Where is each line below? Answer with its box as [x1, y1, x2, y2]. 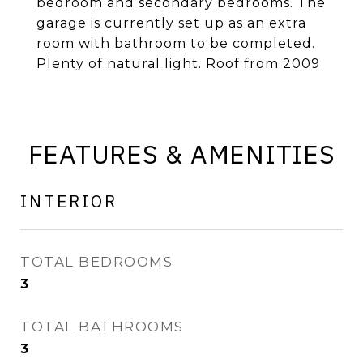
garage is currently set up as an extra [36, 15, 306, 31]
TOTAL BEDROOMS [20, 254, 173, 270]
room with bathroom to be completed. [36, 36, 315, 51]
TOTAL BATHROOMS [20, 318, 184, 335]
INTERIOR [20, 190, 117, 212]
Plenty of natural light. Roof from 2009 [36, 56, 320, 71]
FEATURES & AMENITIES [28, 137, 335, 171]
